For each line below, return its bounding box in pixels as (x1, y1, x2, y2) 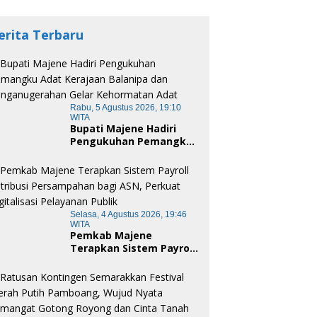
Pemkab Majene (70, 229, 153, 243)
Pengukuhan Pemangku (70, 134, 193, 149)
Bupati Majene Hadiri (70, 122, 177, 136)
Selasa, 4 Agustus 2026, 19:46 (70, 209, 188, 220)
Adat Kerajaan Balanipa (70, 147, 190, 161)
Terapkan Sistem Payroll (70, 241, 196, 255)
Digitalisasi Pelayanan (70, 279, 184, 294)
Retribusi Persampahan (70, 254, 190, 268)
